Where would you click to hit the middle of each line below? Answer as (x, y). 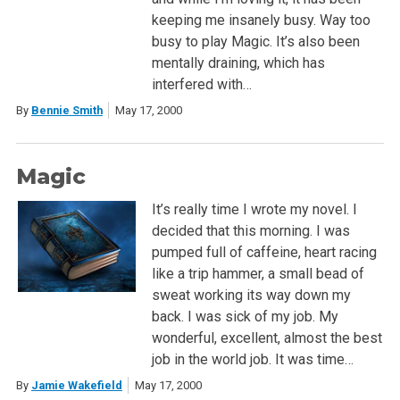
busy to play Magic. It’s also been (255, 41)
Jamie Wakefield (76, 386)
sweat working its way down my (251, 296)
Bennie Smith (67, 111)
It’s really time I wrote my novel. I (254, 210)
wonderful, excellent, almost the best (267, 338)
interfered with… (201, 84)
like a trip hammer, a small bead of (258, 274)
